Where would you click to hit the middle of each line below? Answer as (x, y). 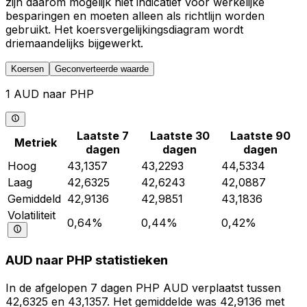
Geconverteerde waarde (102, 69)
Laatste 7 (103, 136)
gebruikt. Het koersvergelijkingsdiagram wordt (124, 29)
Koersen (27, 69)
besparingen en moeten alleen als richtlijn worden (135, 15)
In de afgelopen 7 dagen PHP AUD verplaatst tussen (143, 287)
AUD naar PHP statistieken (87, 260)
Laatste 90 (260, 136)
